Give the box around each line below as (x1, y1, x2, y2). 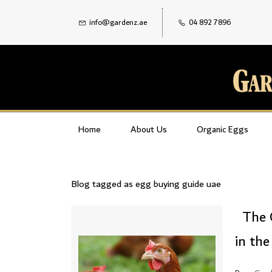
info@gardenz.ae (89, 15, 147, 29)
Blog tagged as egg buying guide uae (71, 176, 221, 192)
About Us (131, 121, 167, 137)
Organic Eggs (197, 121, 248, 137)
